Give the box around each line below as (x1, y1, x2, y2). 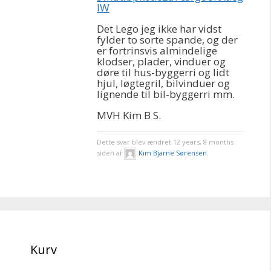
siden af (97, 148, 124, 157)
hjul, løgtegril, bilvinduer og (97, 76, 230, 90)
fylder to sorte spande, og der (97, 33, 238, 47)
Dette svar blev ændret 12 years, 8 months (97, 137, 233, 146)
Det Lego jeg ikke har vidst (97, 22, 221, 36)
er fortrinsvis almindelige (97, 44, 217, 57)
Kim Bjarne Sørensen (139, 148, 207, 157)
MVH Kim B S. (97, 108, 161, 122)
